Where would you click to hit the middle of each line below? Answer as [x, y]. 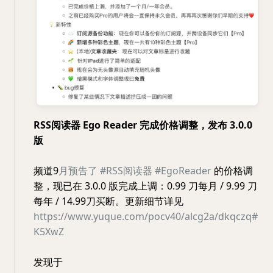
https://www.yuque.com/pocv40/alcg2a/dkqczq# [146, 217]
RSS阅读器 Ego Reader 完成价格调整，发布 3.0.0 [143, 125]
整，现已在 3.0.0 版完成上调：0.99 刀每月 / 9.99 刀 [145, 186]
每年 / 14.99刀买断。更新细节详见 [108, 201]
